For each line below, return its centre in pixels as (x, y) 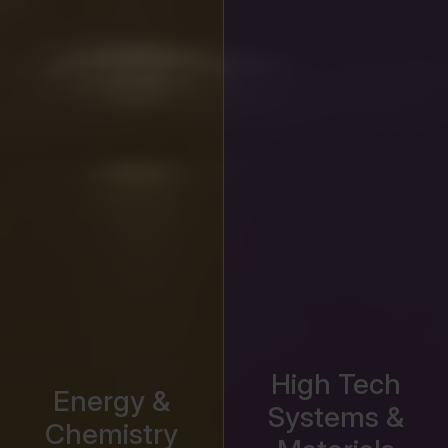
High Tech (336, 384)
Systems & (336, 417)
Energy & (111, 400)
